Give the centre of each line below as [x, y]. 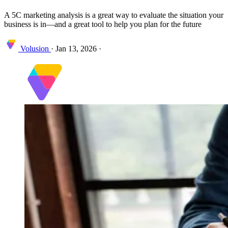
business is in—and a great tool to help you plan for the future [103, 24]
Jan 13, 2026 [76, 48]
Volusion [35, 48]
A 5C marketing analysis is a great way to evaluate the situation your [114, 15]
